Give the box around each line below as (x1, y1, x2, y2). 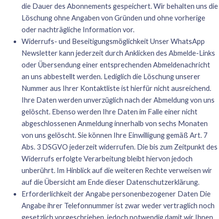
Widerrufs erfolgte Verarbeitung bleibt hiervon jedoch (21, 154, 193, 163)
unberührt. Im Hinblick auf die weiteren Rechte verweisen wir (21, 166, 212, 175)
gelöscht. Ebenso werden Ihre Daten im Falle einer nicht (21, 107, 197, 116)
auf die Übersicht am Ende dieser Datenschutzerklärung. (21, 177, 199, 186)
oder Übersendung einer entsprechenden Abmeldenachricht (21, 60, 210, 69)
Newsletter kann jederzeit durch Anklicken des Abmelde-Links (21, 48, 215, 57)
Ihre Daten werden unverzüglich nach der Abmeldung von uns (21, 95, 215, 104)
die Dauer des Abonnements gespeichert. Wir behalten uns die (21, 1, 218, 10)
